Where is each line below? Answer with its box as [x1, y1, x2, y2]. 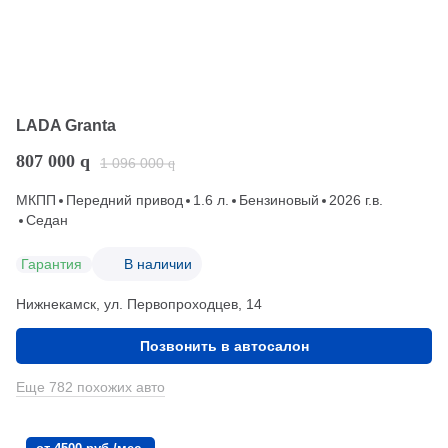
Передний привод [66, 192, 183, 209]
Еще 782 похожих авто [16, 379, 165, 396]
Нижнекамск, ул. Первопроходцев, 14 [16, 296, 262, 313]
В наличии [124, 255, 192, 272]
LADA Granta [16, 117, 116, 135]
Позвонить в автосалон [139, 338, 309, 355]
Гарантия [21, 255, 82, 272]
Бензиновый [239, 192, 319, 209]
